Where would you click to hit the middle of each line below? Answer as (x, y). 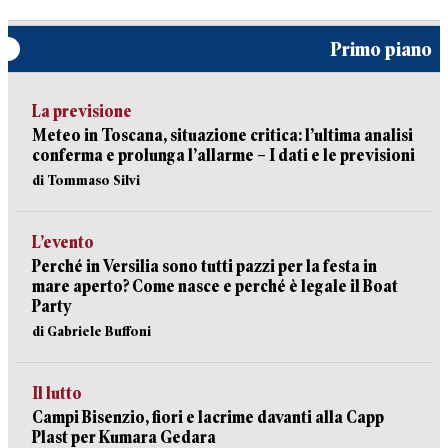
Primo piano (381, 49)
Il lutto (57, 393)
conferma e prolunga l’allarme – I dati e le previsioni (223, 155)
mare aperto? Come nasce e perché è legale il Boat (215, 286)
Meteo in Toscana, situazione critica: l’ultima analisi (222, 135)
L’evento (63, 242)
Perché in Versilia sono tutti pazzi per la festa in (204, 266)
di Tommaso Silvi (86, 180)
